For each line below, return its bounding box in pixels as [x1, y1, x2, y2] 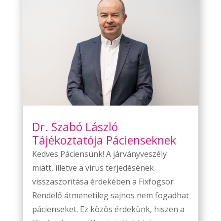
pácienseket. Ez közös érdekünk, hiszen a [32, 204, 184, 215]
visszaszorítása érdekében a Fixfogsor [32, 176, 174, 187]
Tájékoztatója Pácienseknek [32, 132, 176, 148]
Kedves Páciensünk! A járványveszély [32, 148, 167, 160]
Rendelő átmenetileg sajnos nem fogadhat [32, 190, 189, 201]
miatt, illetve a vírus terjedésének [32, 162, 154, 174]
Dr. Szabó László [32, 119, 118, 135]
